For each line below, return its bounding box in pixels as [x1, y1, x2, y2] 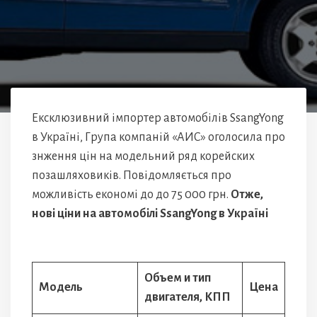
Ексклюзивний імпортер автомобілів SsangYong [32, 112, 284, 125]
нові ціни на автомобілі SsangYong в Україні [32, 207, 268, 220]
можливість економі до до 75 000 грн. [32, 188, 231, 201]
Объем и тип [144, 272, 211, 284]
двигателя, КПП [144, 291, 231, 304]
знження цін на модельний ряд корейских [32, 150, 255, 163]
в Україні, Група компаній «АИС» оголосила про [32, 131, 285, 144]
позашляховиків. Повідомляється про [32, 169, 231, 182]
